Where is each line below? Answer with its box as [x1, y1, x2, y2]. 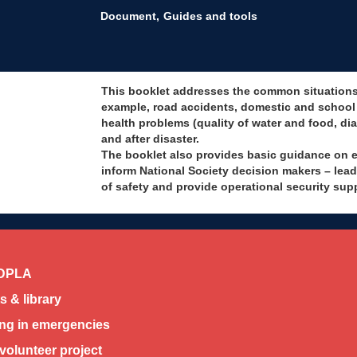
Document [100, 10, 156, 22]
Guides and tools [163, 10, 257, 22]
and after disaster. [101, 132, 199, 145]
